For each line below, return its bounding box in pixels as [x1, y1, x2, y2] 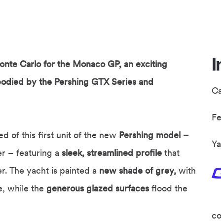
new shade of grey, [99, 165, 176, 177]
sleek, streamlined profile [62, 147, 164, 159]
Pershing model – [119, 129, 189, 141]
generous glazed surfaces [46, 183, 149, 194]
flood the [149, 183, 187, 194]
